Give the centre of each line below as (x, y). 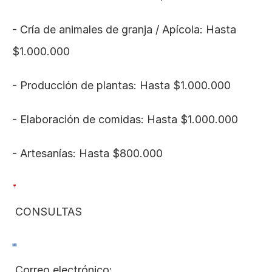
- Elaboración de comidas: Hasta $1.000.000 (125, 119)
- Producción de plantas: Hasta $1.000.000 (121, 85)
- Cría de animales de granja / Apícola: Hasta (124, 29)
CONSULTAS (49, 212)
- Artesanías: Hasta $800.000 (87, 153)
